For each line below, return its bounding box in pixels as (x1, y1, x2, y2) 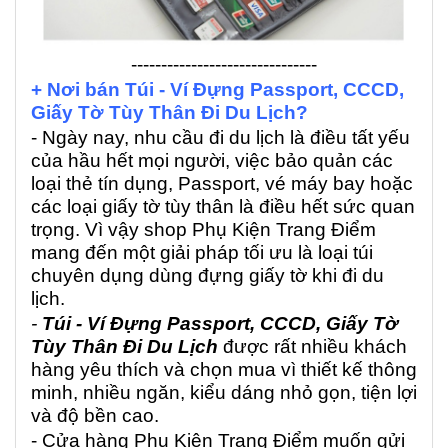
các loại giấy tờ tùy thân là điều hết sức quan (31, 196, 415, 218)
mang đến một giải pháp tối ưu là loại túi (31, 242, 373, 264)
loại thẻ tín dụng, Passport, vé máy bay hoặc (31, 173, 413, 195)
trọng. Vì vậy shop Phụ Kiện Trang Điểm (31, 219, 376, 241)
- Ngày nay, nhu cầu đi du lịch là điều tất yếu (31, 127, 410, 149)
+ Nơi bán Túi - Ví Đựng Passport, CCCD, (31, 79, 404, 101)
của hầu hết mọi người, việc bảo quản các (31, 150, 393, 172)
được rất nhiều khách (223, 336, 407, 358)
